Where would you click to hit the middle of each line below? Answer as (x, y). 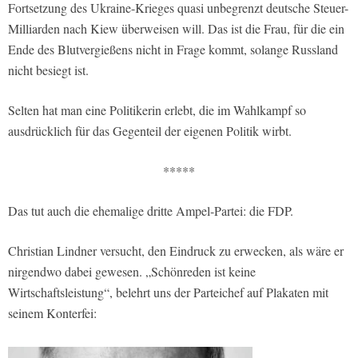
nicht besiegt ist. (48, 70)
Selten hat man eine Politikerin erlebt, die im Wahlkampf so (157, 110)
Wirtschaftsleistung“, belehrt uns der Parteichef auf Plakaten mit (168, 292)
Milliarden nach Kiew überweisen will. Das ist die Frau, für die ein (176, 29)
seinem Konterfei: (52, 313)
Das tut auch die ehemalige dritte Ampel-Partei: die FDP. (151, 211)
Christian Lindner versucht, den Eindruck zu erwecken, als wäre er (176, 251)
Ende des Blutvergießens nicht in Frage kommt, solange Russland (173, 50)
